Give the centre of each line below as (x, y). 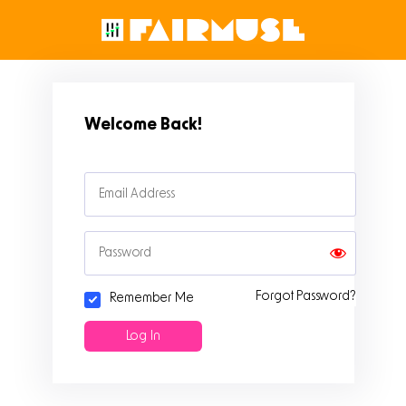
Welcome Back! (143, 125)
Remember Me (151, 298)
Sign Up (225, 336)
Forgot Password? (305, 296)
